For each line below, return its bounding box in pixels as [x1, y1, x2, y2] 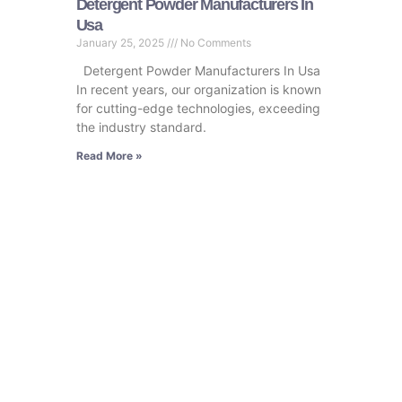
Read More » [75, 149, 143, 163]
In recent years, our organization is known [75, 82, 321, 98]
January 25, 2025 [75, 36, 167, 50]
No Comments [177, 36, 251, 50]
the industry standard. [75, 119, 206, 135]
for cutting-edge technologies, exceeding [75, 100, 320, 117]
